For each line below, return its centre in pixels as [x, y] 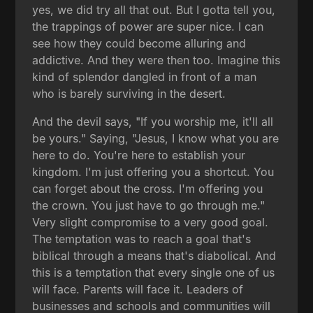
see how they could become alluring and [139, 43]
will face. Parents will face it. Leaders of [138, 289]
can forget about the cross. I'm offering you [148, 188]
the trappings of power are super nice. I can [148, 26]
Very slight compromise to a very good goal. [151, 222]
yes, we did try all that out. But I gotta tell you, [154, 9]
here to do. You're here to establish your [139, 155]
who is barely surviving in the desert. [129, 93]
